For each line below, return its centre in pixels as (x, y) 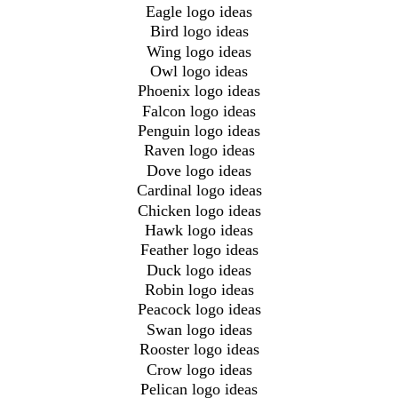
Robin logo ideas (199, 290)
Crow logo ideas (199, 369)
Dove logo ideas (199, 170)
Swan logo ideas (199, 329)
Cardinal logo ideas (199, 191)
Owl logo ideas (199, 71)
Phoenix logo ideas (199, 91)
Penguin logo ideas (199, 131)
